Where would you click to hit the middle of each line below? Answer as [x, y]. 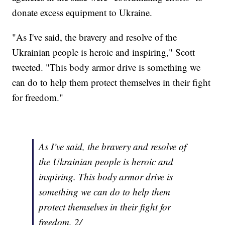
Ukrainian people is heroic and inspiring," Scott [104, 52]
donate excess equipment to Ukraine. [82, 13]
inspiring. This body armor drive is [106, 177]
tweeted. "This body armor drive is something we [106, 67]
